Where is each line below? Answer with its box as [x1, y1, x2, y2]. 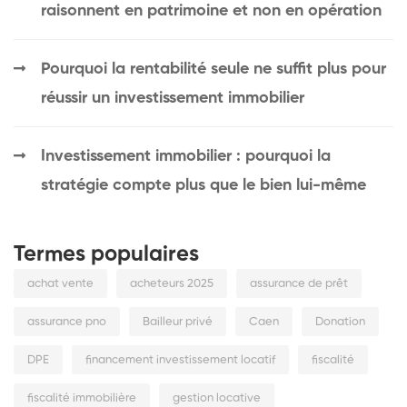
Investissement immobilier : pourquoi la [41, 148, 331, 165]
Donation [315, 316, 365, 329]
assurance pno [27, 316, 106, 329]
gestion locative [173, 392, 261, 405]
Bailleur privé [143, 316, 213, 329]
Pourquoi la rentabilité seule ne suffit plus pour [41, 61, 386, 78]
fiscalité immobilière [27, 392, 136, 405]
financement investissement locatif [85, 354, 275, 367]
